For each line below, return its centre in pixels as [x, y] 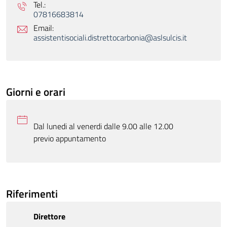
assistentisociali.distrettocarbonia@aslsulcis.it [110, 38]
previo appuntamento [70, 139]
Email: [44, 28]
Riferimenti [32, 194]
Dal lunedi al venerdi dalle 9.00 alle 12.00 [104, 126]
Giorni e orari [36, 92]
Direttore [50, 217]
